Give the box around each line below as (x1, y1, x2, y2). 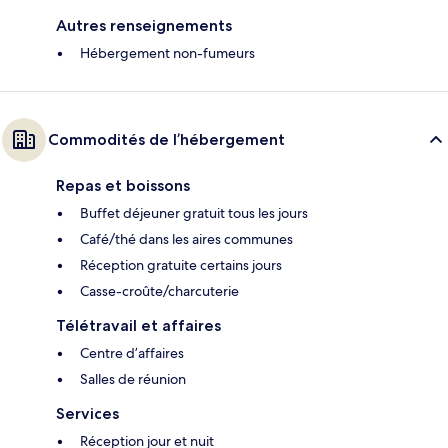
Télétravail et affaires (56, 316, 221, 336)
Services (56, 404, 119, 424)
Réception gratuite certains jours (80, 256, 282, 275)
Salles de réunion (80, 370, 186, 389)
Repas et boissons (56, 176, 190, 196)
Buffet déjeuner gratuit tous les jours (80, 204, 308, 223)
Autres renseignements (56, 16, 232, 36)
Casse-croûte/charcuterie (80, 282, 239, 301)
